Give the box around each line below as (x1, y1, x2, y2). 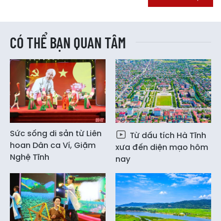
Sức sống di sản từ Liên (10, 128, 102, 140)
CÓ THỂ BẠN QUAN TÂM (10, 34, 126, 52)
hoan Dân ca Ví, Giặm (10, 140, 96, 151)
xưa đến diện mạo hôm (115, 142, 208, 153)
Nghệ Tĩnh (10, 151, 49, 163)
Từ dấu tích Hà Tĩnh (128, 130, 206, 142)
